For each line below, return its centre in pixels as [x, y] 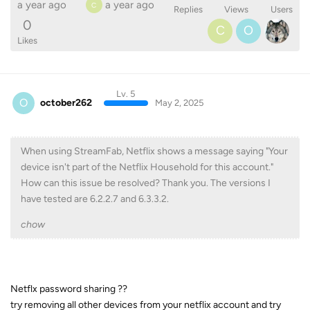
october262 [66, 102]
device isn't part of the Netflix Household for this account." [147, 167]
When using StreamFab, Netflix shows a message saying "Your [154, 151]
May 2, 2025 [179, 102]
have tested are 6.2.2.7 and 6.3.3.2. [95, 199]
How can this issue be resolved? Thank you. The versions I [146, 183]
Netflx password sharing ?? [69, 289]
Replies [188, 9]
